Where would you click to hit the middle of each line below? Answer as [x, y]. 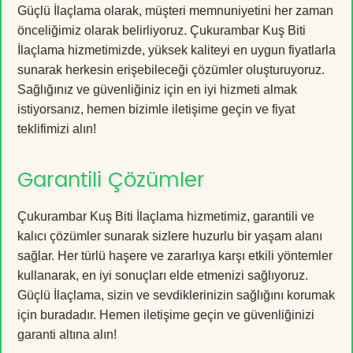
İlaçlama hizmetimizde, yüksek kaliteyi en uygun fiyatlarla [176, 50]
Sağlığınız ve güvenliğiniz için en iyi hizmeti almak [157, 89]
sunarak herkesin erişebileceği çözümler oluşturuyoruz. [171, 69]
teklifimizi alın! [57, 128]
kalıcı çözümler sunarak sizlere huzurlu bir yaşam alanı [170, 236]
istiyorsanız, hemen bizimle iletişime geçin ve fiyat [156, 109]
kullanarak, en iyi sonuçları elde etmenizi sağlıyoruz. [163, 275]
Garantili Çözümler [111, 180]
